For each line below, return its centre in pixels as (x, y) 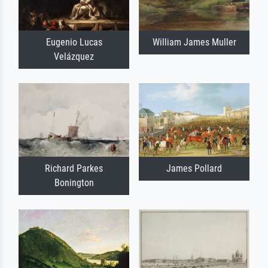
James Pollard (194, 169)
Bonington (74, 183)
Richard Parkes (74, 169)
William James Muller (194, 42)
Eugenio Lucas (74, 42)
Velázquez (74, 56)
